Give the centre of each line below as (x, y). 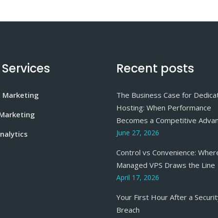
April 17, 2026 (138, 177)
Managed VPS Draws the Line (166, 165)
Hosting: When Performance (164, 108)
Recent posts (155, 68)
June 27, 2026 (138, 133)
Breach (128, 210)
